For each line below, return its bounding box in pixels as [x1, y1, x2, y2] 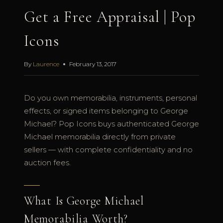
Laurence [33, 60, 60, 68]
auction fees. [24, 158, 71, 168]
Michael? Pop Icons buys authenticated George [24, 119, 199, 129]
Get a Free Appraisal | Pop [24, 7, 196, 27]
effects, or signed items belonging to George [24, 107, 188, 116]
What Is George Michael [24, 194, 144, 209]
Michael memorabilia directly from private [24, 132, 176, 142]
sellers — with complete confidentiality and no [24, 145, 193, 155]
